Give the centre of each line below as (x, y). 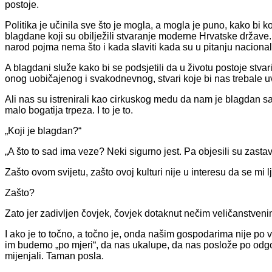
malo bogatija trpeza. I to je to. (69, 110)
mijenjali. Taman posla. (54, 256)
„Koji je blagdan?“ (43, 131)
